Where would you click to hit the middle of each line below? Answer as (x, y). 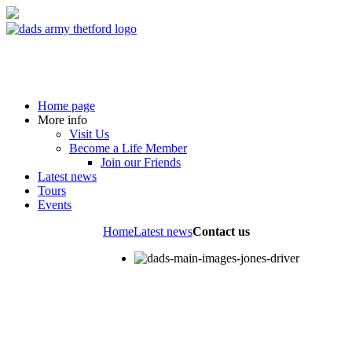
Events (55, 204)
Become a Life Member (128, 148)
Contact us (221, 231)
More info (62, 119)
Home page (66, 105)
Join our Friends (141, 162)
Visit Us (89, 134)
